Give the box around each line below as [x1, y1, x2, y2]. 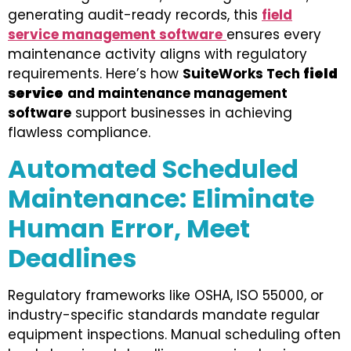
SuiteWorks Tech [183, 64, 303, 84]
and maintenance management [67, 84, 288, 103]
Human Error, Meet [8, 210, 250, 246]
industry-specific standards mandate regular [8, 305, 320, 324]
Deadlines [8, 240, 136, 276]
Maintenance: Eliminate [8, 180, 314, 216]
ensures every [226, 25, 321, 45]
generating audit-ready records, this [8, 5, 262, 25]
